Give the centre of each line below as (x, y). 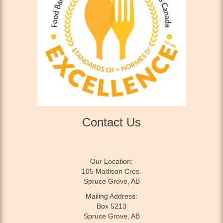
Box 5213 (111, 206)
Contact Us (111, 122)
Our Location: (111, 161)
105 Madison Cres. (111, 171)
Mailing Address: (111, 196)
